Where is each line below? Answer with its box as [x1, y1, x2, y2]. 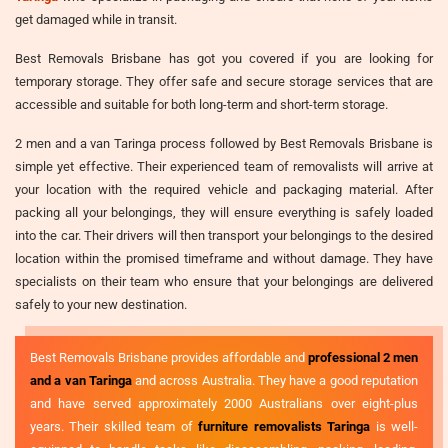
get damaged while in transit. [15, 11, 177, 27]
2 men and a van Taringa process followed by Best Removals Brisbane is [15, 135, 433, 151]
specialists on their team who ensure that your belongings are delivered [15, 273, 433, 289]
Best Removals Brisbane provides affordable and [30, 349, 308, 365]
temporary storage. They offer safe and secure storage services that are [15, 73, 433, 89]
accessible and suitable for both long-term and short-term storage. [15, 96, 388, 112]
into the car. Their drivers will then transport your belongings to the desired [15, 227, 433, 243]
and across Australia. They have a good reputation [131, 372, 419, 388]
